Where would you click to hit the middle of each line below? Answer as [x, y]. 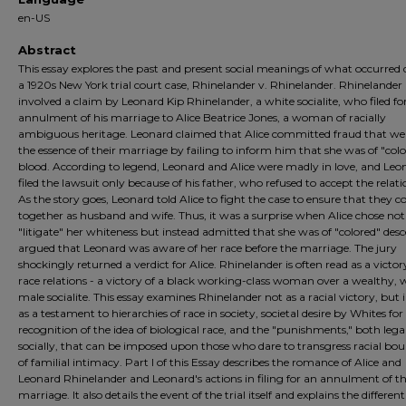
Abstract [47, 50]
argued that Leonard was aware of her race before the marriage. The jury [208, 248]
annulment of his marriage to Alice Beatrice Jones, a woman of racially [202, 117]
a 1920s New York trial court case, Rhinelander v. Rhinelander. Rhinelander [210, 85]
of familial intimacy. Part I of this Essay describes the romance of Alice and [210, 362]
